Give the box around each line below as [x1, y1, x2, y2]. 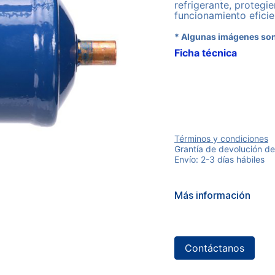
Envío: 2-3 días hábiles [174, 154, 265, 165]
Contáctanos [185, 242, 244, 254]
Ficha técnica [174, 47, 237, 59]
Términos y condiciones [174, 133, 268, 144]
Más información [174, 189, 250, 201]
